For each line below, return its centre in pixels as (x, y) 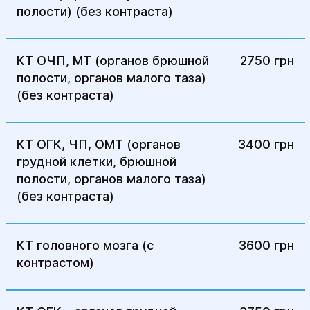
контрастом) (55, 263)
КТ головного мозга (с (85, 245)
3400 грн (266, 144)
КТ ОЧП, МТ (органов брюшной (112, 61)
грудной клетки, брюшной (96, 162)
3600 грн (266, 245)
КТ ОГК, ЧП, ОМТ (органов (98, 144)
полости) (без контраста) (94, 11)
